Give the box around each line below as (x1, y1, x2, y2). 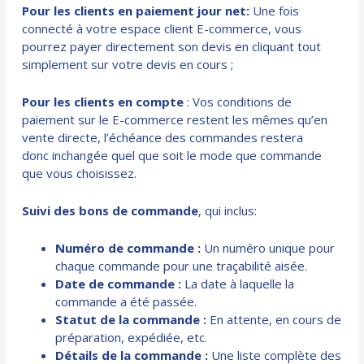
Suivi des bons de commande (22, 202, 199, 219)
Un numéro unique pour (201, 240, 336, 257)
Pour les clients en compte (22, 93, 184, 110)
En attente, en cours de (206, 311, 342, 328)
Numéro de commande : (55, 240, 201, 257)
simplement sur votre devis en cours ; (22, 56, 234, 73)
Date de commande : (55, 275, 182, 292)
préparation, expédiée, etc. (55, 329, 208, 346)
